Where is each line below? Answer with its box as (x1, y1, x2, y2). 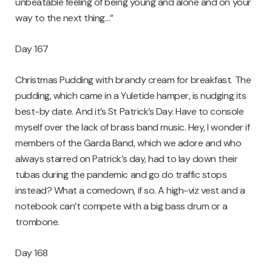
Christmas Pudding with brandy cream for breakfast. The (15, 73, 251, 87)
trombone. (15, 216, 59, 229)
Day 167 (15, 42, 49, 56)
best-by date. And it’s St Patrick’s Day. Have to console (15, 105, 244, 118)
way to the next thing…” (15, 12, 114, 25)
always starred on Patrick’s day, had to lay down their (15, 152, 238, 166)
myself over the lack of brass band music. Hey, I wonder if (15, 121, 250, 134)
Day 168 (15, 246, 48, 260)
